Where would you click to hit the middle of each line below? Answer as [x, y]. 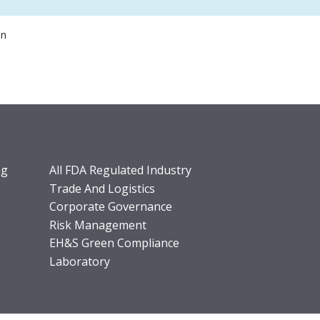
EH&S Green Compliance [114, 243]
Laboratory [79, 261]
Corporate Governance [110, 207]
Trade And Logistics [102, 188]
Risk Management [97, 225]
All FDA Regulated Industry [120, 170]
